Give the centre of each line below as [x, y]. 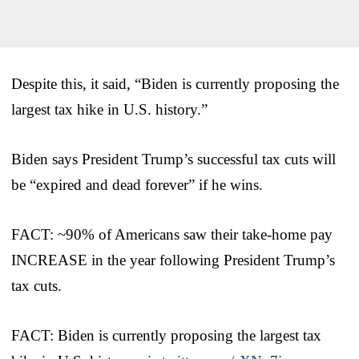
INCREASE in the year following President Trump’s [173, 260]
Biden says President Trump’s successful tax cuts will [173, 159]
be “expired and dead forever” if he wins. [137, 184]
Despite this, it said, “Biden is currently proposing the [175, 83]
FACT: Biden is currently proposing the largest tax [166, 335]
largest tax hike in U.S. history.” [109, 109]
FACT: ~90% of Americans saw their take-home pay [172, 234]
